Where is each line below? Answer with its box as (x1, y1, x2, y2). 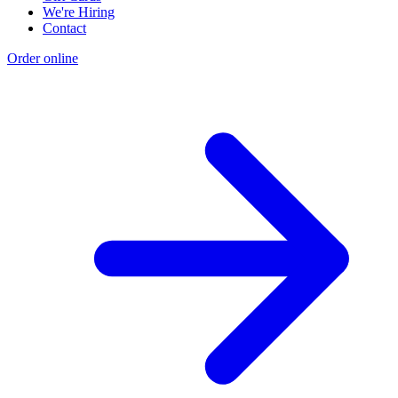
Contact (43, 20, 86, 36)
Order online (7, 51, 78, 67)
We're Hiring (43, 4, 115, 20)
